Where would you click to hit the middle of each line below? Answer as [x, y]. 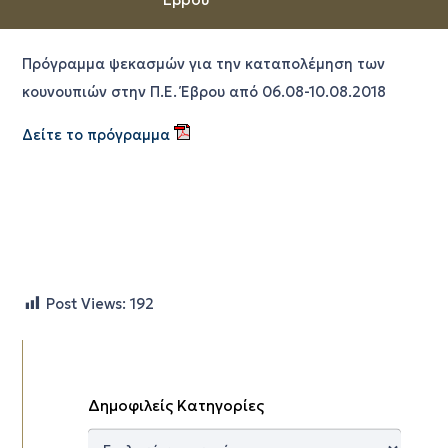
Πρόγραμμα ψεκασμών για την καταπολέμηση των [203, 64]
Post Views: [85, 303]
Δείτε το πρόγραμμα [95, 134]
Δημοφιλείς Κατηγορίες [175, 405]
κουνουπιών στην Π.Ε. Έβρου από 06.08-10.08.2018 [203, 92]
